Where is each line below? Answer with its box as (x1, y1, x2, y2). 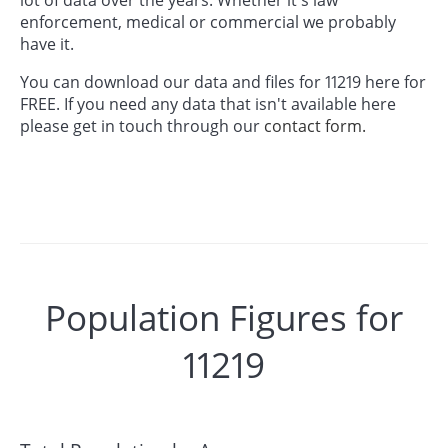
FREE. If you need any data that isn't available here (20, 92, 396, 115)
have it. (20, 32, 74, 55)
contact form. (264, 114, 366, 137)
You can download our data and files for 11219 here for (20, 70, 426, 93)
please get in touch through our (20, 114, 264, 137)
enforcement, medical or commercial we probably (20, 10, 396, 33)
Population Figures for (45, 294, 403, 342)
